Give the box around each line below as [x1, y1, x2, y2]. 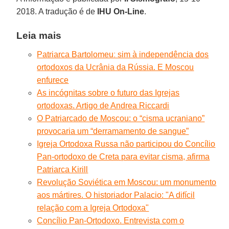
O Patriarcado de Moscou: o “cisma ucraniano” [37, 113, 205, 123]
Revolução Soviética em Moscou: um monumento [37, 177, 217, 187]
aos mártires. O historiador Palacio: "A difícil [37, 190, 195, 199]
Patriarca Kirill [37, 165, 88, 174]
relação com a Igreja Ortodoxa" [37, 203, 149, 212]
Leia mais [16, 30, 62, 41]
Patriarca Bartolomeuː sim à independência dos [37, 50, 209, 59]
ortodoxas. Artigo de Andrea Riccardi [37, 101, 170, 110]
